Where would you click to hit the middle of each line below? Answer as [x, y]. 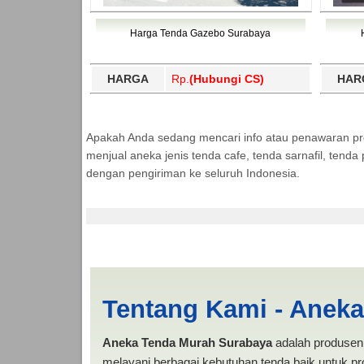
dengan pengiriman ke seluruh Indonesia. [193, 173]
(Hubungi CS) [226, 78]
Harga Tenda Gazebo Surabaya [201, 33]
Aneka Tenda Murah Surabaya [187, 342]
